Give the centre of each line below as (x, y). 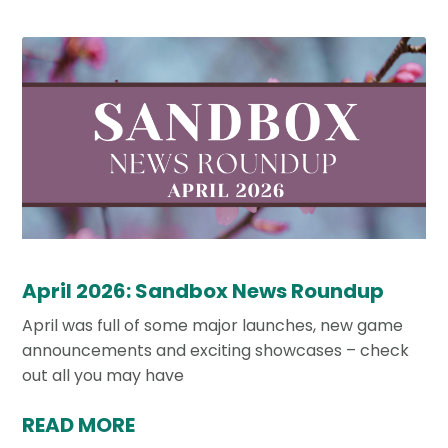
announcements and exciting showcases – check (216, 350)
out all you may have (103, 375)
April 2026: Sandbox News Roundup (203, 290)
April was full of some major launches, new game (213, 325)
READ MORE (79, 424)
